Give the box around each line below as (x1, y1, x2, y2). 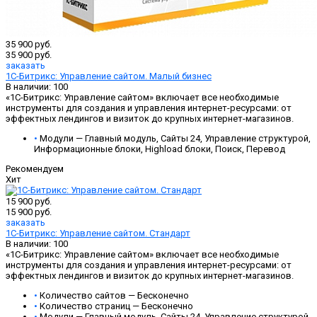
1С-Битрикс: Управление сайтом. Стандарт (6, 228, 190, 239)
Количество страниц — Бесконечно (40, 301, 193, 312)
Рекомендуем (6, 163, 64, 175)
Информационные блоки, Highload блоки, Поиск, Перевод (34, 144, 285, 155)
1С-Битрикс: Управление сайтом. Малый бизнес (6, 71, 212, 82)
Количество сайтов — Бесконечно (40, 290, 189, 301)
